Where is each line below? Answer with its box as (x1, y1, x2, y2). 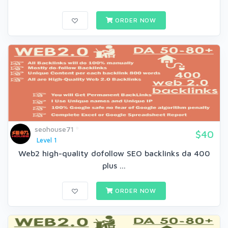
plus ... (102, 161, 126, 170)
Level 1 (36, 136, 57, 145)
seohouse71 (35, 125, 74, 134)
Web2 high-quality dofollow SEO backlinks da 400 (18, 149, 210, 158)
